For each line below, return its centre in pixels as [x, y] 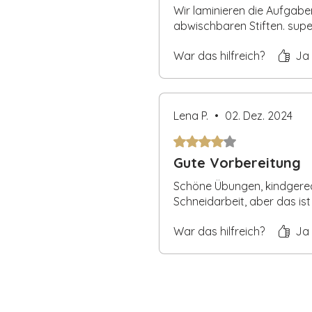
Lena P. [191, 115]
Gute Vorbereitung [237, 162]
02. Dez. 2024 [259, 115]
